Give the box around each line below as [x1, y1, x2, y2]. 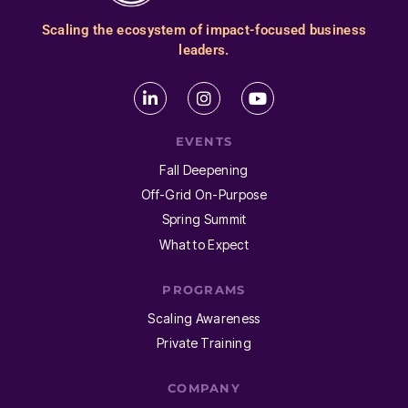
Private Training [157, 335, 251, 352]
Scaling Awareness [148, 310, 260, 326]
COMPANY [167, 381, 241, 396]
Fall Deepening [159, 161, 249, 178]
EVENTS [175, 134, 233, 149]
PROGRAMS [162, 282, 246, 298]
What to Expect [158, 236, 250, 252]
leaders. [178, 41, 229, 58]
